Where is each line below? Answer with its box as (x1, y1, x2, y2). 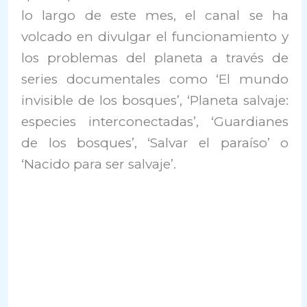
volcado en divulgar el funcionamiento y (21, 29, 288, 45)
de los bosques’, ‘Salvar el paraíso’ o (21, 135, 288, 151)
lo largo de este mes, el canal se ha (21, 8, 288, 24)
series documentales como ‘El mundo (21, 71, 288, 88)
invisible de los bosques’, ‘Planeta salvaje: (21, 93, 288, 109)
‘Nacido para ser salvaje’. (21, 156, 177, 173)
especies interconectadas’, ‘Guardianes (21, 114, 288, 130)
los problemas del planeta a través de (21, 50, 288, 66)
